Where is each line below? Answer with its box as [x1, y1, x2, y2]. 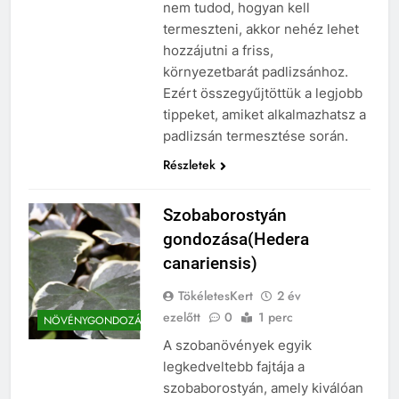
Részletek [162, 155, 216, 174]
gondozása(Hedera [162, 228, 309, 249]
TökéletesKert [177, 286, 253, 305]
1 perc [257, 307, 293, 326]
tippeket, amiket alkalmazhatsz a [162, 105, 366, 123]
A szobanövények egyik [162, 336, 312, 354]
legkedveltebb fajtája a [162, 357, 305, 375]
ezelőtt [162, 307, 200, 326]
